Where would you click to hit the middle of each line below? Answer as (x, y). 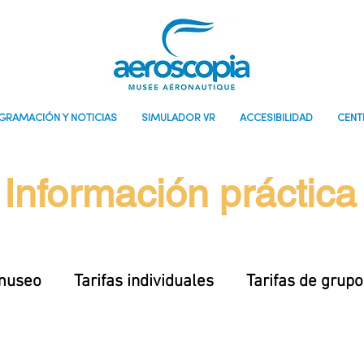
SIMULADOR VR (178, 118)
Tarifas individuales (144, 282)
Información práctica (180, 193)
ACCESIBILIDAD (276, 118)
